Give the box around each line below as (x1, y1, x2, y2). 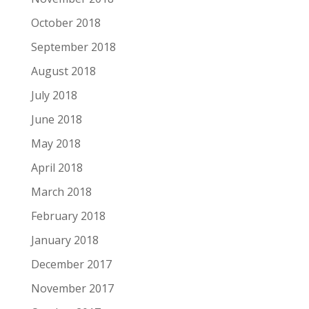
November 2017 (30, 281, 114, 296)
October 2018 (30, 15, 101, 30)
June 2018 (30, 112, 82, 127)
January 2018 (30, 232, 99, 248)
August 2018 (30, 63, 96, 79)
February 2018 (30, 208, 106, 223)
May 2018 (30, 136, 81, 151)
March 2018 (30, 184, 92, 199)
